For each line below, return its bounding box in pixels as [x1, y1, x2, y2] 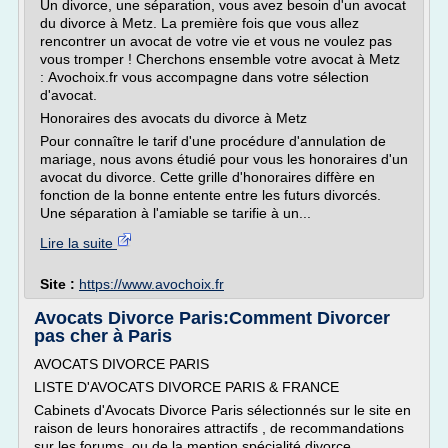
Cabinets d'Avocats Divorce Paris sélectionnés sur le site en [34, 402, 411, 418]
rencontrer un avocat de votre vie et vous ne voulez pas [40, 33, 392, 49]
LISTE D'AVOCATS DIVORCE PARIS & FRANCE [34, 379, 339, 395]
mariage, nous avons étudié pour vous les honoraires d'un [40, 151, 408, 167]
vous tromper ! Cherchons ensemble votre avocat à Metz [40, 51, 400, 67]
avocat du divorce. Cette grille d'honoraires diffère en [40, 169, 375, 185]
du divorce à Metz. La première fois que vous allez [40, 15, 359, 31]
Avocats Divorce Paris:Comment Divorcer [34, 308, 390, 328]
